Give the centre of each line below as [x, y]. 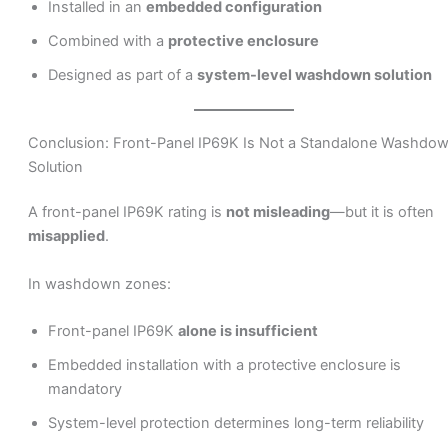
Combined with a [107, 40]
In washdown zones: [99, 283]
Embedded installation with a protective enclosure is [224, 365]
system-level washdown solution [314, 74]
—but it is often [381, 212]
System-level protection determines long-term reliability [235, 423]
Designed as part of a [122, 74]
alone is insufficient [247, 331]
